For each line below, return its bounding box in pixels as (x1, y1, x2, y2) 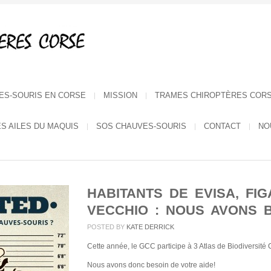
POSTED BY (87, 223, 125, 230)
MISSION (103, 91, 137, 100)
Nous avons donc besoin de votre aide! (87, 261, 215, 269)
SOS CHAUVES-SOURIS (96, 122, 186, 131)
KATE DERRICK (125, 223, 174, 230)
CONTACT (204, 122, 241, 131)
